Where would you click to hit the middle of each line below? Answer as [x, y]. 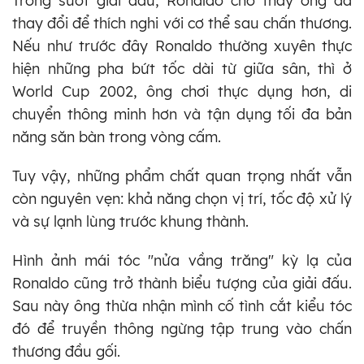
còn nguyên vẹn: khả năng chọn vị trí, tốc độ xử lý [182, 199]
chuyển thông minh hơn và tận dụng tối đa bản [182, 115]
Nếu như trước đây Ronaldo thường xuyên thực [182, 46]
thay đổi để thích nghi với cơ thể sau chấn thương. [182, 24]
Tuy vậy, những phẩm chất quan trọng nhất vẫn [182, 176]
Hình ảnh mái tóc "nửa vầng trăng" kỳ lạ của [182, 261]
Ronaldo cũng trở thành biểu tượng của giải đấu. [182, 284]
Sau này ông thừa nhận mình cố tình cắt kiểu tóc [182, 306]
